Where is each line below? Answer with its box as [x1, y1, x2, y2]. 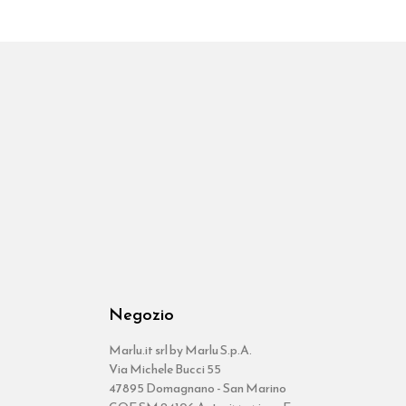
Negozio [108, 302, 174, 327]
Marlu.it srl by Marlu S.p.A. [108, 341, 252, 361]
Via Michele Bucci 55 [108, 360, 221, 380]
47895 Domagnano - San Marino [108, 379, 286, 399]
